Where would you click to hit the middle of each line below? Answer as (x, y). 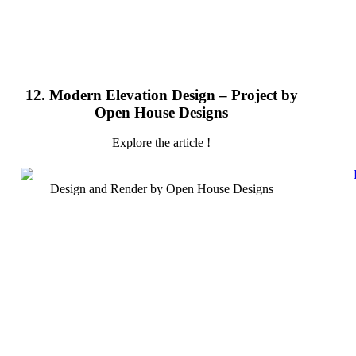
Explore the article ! (161, 143)
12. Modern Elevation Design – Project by (161, 95)
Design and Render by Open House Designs (161, 188)
